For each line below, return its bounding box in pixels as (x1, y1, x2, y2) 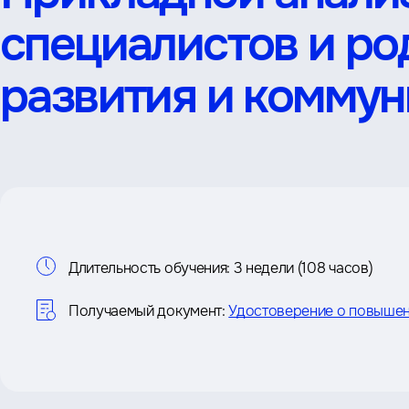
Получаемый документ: (68, 301, 225, 320)
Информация (36, 219, 253, 268)
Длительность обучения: (68, 258, 230, 278)
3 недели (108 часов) (233, 258, 373, 278)
